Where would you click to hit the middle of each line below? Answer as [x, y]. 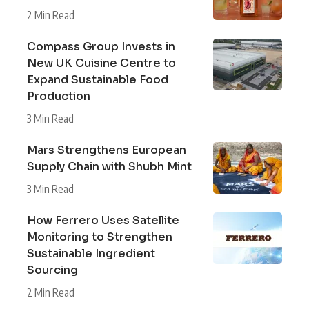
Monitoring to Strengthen [100, 237]
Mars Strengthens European [107, 150]
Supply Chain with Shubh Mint [109, 167]
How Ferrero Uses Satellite [103, 221]
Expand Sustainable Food [98, 80]
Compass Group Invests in [101, 47]
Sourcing [52, 270]
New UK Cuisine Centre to [101, 63]
